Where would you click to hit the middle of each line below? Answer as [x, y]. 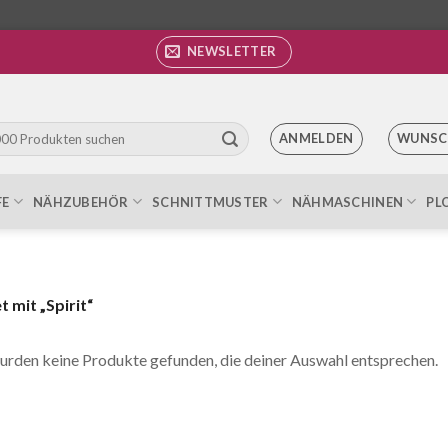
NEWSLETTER [231, 51]
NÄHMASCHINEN [347, 201]
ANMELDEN [316, 138]
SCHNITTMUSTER [210, 201]
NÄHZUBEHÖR [81, 201]
